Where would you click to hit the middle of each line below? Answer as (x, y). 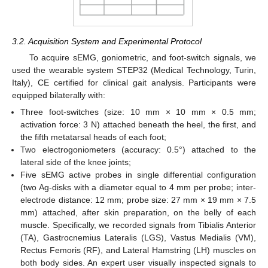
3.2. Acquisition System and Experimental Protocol (107, 41)
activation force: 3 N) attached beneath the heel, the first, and (138, 124)
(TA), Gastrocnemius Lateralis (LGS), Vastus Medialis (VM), (138, 237)
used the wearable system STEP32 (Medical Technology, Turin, (134, 70)
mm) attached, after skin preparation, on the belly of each (138, 212)
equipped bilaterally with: (59, 95)
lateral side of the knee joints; (76, 162)
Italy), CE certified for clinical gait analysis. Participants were (134, 82)
